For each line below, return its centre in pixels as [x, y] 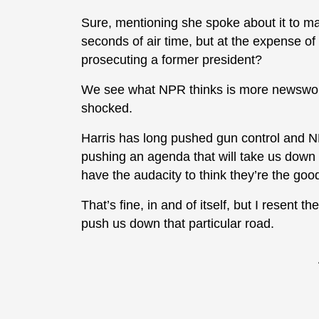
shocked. [107, 109]
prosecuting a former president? [172, 60]
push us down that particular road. [178, 224]
